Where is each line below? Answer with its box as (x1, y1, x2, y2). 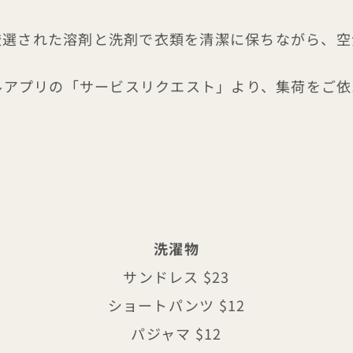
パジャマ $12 (131, 323, 222, 344)
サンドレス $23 (123, 266, 230, 288)
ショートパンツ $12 (107, 295, 246, 316)
